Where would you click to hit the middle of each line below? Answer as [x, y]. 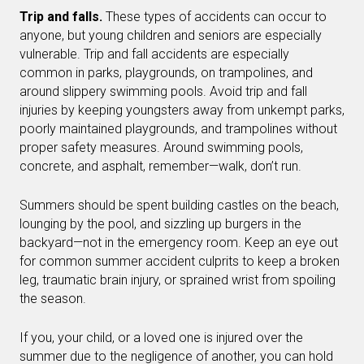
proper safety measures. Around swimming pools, [161, 147]
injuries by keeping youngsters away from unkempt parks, [182, 110]
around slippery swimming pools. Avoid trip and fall [163, 91]
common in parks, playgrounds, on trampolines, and [166, 73]
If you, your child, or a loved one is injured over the [161, 338]
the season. [53, 299]
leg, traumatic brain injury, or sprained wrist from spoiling [178, 280]
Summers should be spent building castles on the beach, [179, 205]
